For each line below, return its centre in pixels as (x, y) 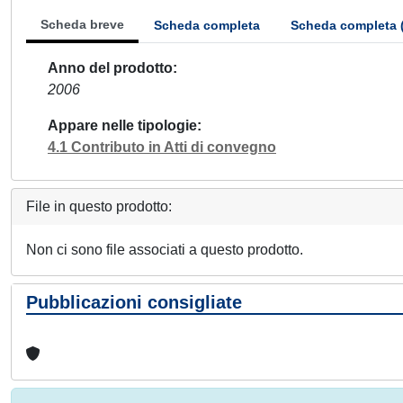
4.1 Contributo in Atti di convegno (162, 147)
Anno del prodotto (110, 68)
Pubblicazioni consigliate (134, 302)
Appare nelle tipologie (122, 125)
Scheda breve (82, 24)
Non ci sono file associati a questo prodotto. (165, 250)
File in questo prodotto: (99, 206)
